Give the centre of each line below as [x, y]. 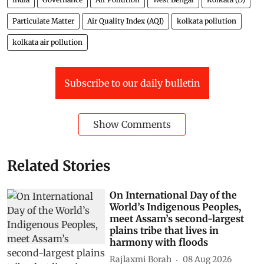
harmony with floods [159, 242]
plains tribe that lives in [164, 230]
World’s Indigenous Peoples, [176, 207]
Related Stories [59, 166]
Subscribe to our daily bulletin [132, 83]
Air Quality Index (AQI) [126, 21]
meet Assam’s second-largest [177, 218]
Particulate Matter [43, 21]
